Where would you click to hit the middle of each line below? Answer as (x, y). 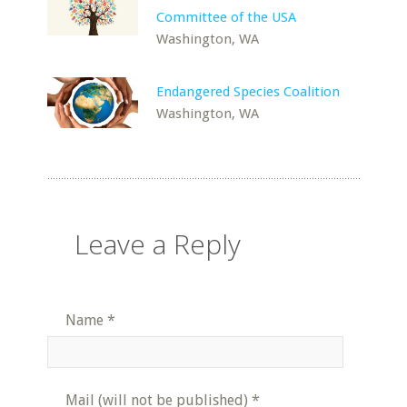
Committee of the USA (227, 17)
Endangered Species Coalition (248, 92)
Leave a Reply (158, 244)
